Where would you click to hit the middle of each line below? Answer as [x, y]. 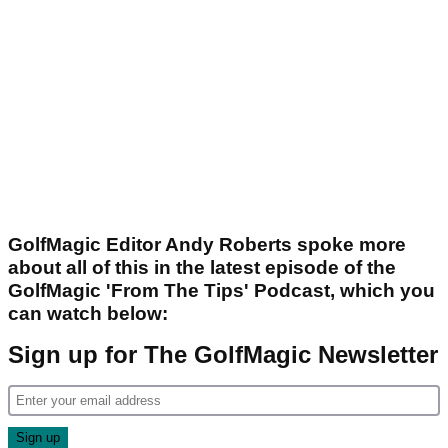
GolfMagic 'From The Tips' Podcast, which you [221, 290]
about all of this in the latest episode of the [202, 267]
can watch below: [90, 313]
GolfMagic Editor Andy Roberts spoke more [207, 244]
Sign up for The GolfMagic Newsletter [223, 354]
